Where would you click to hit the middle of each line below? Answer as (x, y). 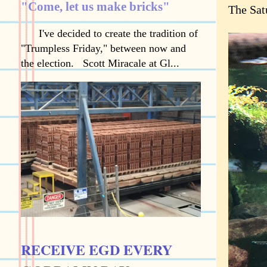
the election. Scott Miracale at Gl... (100, 63)
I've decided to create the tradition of (109, 33)
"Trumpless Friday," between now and (103, 48)
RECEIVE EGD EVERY (97, 249)
